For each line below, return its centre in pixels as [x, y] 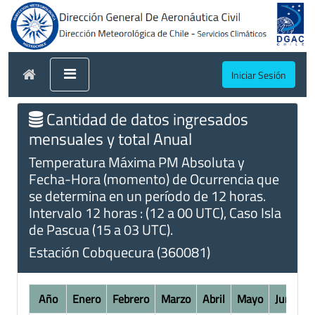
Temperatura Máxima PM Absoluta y [137, 162]
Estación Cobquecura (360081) [120, 252]
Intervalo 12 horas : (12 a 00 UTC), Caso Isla [155, 212]
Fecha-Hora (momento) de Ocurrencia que [154, 179]
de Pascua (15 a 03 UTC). [101, 229]
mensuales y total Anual [110, 138]
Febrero [131, 298]
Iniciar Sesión [259, 75]
